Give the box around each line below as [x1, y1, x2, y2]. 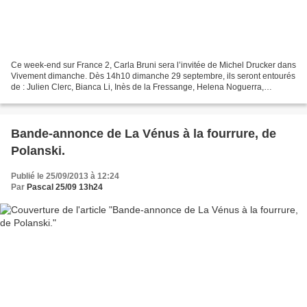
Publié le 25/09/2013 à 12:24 [11, 171, 119, 182]
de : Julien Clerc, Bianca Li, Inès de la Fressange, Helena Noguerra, [11, 82, 264, 93]
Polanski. [11, 144, 65, 158]
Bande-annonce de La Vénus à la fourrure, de [11, 127, 276, 141]
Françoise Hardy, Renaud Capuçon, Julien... [11, 93, 175, 103]
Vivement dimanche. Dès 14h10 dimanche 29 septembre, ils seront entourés [11, 71, 295, 82]
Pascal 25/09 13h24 [27, 182, 103, 193]
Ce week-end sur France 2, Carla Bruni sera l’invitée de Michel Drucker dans [11, 60, 296, 71]
